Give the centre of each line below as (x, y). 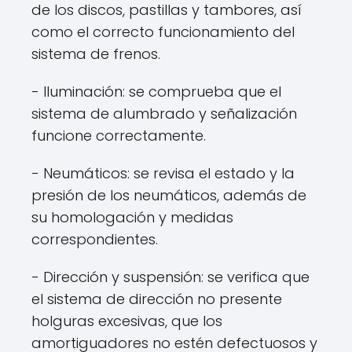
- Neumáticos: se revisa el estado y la (163, 173)
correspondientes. (95, 239)
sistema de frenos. (96, 53)
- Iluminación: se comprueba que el (156, 91)
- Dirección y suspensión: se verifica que (170, 277)
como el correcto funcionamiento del (163, 31)
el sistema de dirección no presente (157, 299)
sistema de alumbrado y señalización (164, 113)
